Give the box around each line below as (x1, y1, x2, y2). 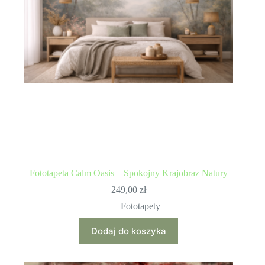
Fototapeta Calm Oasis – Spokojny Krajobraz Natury (29, 167, 228, 178)
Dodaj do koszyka (91, 225, 166, 237)
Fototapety (120, 201, 160, 211)
